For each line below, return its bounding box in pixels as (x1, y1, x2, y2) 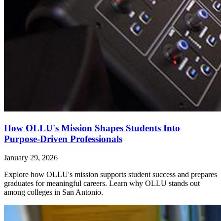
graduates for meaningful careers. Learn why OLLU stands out (4, 179, 200, 188)
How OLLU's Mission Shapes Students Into (4, 122, 180, 133)
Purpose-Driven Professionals (4, 133, 122, 144)
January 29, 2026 (4, 153, 58, 162)
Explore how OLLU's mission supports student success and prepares (4, 170, 217, 179)
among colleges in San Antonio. (4, 188, 103, 197)
